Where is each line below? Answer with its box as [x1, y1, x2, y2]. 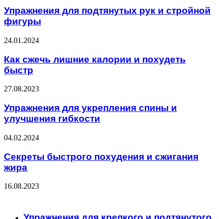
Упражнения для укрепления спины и [4, 103, 177, 113]
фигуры [4, 16, 41, 27]
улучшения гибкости [4, 113, 100, 124]
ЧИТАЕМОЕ [4, 191, 47, 203]
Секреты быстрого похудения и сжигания [4, 151, 198, 162]
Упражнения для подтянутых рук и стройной [4, 5, 211, 16]
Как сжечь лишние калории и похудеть [4, 54, 186, 65]
